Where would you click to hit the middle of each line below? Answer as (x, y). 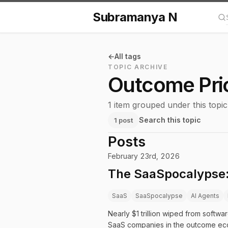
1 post (123, 120)
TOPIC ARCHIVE (138, 67)
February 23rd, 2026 (144, 156)
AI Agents (205, 196)
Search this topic (170, 120)
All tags (128, 56)
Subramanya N (135, 17)
